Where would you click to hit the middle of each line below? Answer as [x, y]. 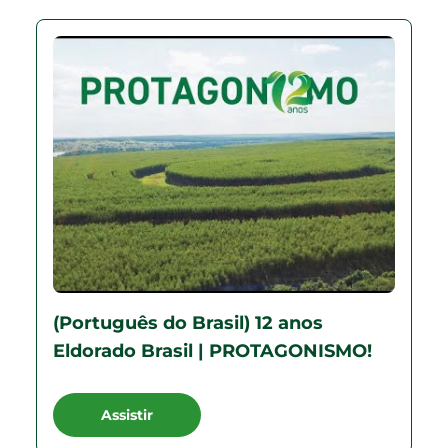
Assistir [127, 414]
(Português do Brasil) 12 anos [188, 322]
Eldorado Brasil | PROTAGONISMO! [212, 350]
